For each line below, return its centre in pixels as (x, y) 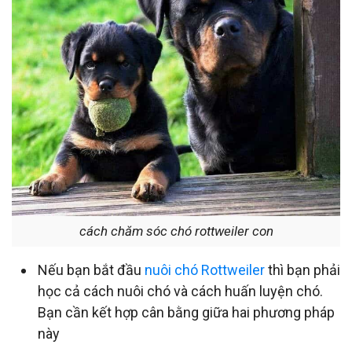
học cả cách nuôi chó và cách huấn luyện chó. (180, 291)
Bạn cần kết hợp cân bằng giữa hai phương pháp (186, 313)
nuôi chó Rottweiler (205, 270)
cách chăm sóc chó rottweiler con (176, 231)
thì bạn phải (302, 270)
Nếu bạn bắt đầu (91, 270)
